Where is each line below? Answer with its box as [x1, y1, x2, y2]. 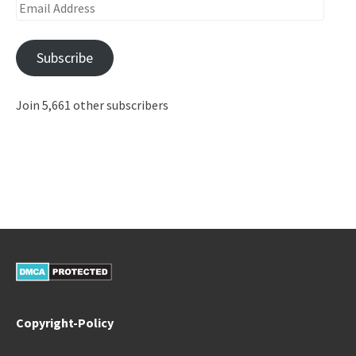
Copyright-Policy [16, 315, 114, 331]
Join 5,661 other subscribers [16, 97, 168, 114]
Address [15, 15, 57, 32]
